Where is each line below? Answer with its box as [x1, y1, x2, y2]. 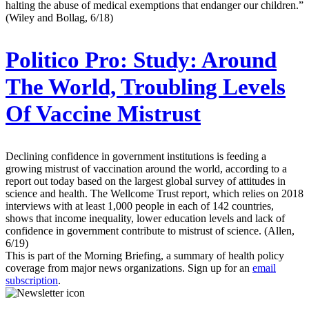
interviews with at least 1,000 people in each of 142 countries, [6, 199, 274, 212]
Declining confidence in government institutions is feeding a [6, 150, 266, 162]
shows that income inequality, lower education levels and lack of [6, 212, 285, 224]
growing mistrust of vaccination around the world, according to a [6, 162, 287, 175]
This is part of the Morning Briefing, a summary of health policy [6, 249, 284, 261]
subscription [6, 274, 58, 286]
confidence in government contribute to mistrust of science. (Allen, [6, 224, 295, 237]
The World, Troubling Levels [6, 74, 286, 99]
